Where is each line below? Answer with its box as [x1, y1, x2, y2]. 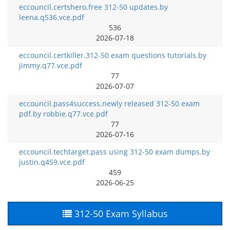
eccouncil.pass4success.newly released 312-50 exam [19, 99, 200, 108]
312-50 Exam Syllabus [71, 207, 168, 220]
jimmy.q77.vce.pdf [19, 61, 82, 70]
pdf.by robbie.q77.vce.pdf [19, 109, 108, 119]
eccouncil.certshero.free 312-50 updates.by [19, 2, 168, 12]
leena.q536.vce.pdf [19, 12, 84, 22]
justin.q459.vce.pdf [19, 157, 85, 167]
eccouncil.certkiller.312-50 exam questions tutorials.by [19, 50, 206, 60]
